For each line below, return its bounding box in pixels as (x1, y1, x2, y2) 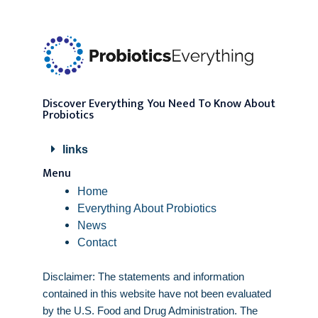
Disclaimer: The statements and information (43, 270, 244, 283)
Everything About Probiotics (77, 201, 217, 214)
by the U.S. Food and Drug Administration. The (43, 304, 258, 317)
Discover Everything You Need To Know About (43, 93, 275, 114)
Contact (77, 235, 117, 248)
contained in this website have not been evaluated (43, 287, 271, 300)
